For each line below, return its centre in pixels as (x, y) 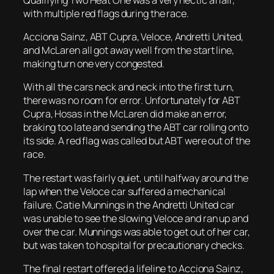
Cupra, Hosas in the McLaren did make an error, (125, 114)
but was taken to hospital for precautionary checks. (134, 245)
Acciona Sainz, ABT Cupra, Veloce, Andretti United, (133, 37)
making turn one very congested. (94, 64)
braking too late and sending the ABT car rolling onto (136, 128)
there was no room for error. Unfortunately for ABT (132, 101)
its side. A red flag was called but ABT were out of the (137, 141)
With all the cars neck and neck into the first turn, (129, 87)
